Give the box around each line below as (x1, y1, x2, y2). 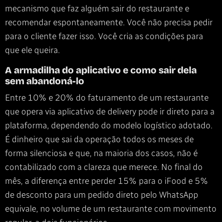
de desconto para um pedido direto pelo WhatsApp (5, 189, 198, 200)
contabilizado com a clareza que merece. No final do (5, 162, 203, 172)
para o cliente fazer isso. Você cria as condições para (5, 31, 203, 42)
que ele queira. (5, 45, 60, 55)
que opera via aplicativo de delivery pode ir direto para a (5, 106, 215, 117)
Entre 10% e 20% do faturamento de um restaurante (5, 92, 209, 103)
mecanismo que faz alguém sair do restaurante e (5, 3, 189, 14)
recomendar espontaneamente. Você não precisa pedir (5, 17, 213, 28)
